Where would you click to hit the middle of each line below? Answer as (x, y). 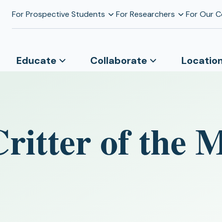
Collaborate (119, 60)
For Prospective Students (58, 14)
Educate (36, 60)
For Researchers (145, 14)
